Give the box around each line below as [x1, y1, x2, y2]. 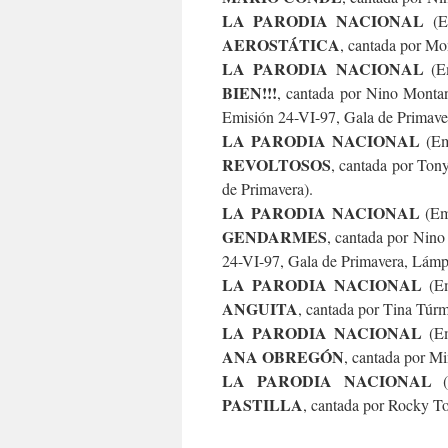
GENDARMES [222, 225, 327, 248]
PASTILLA [222, 393, 303, 416]
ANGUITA [222, 297, 298, 320]
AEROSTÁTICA [222, 33, 340, 56]
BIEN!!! [222, 81, 277, 104]
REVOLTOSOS [222, 153, 331, 176]
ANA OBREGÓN [222, 345, 344, 368]
